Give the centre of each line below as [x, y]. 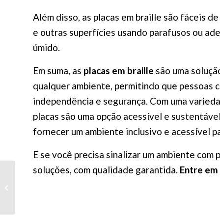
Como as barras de [44, 177]
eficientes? [32, 197]
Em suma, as [58, 70]
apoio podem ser [42, 187]
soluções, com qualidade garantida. [106, 169]
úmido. [46, 47]
